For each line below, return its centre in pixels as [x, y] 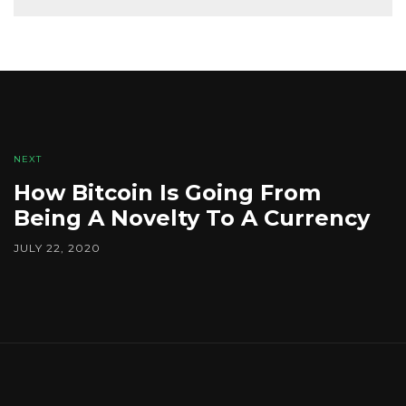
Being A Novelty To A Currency [192, 218]
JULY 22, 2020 [57, 248]
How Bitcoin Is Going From [167, 193]
